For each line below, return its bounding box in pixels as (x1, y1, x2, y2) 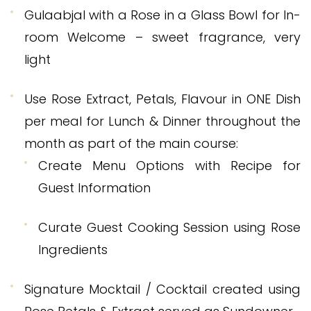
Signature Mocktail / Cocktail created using (24, 280, 301, 298)
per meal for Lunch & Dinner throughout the (24, 112, 301, 130)
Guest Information (38, 178, 151, 196)
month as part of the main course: (24, 134, 238, 152)
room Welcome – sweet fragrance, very (24, 28, 301, 46)
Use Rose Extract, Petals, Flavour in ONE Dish (24, 90, 301, 108)
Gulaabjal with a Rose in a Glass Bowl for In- (24, 6, 301, 24)
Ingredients (38, 240, 108, 258)
